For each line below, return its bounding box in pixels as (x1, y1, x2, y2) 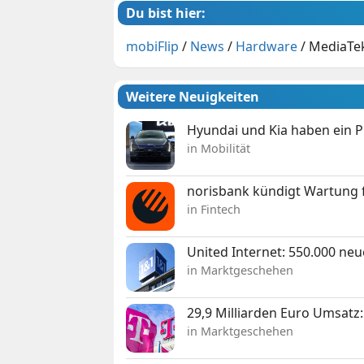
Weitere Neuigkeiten (126, 87, 260, 106)
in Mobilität (187, 140, 251, 156)
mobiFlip (126, 37, 180, 55)
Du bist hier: (126, 3, 206, 22)
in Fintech (187, 201, 241, 217)
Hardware (236, 37, 298, 55)
